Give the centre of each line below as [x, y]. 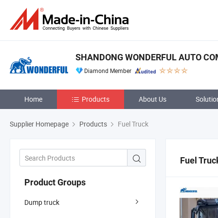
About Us [153, 99]
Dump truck [42, 202]
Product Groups [55, 182]
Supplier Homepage [39, 124]
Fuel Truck [132, 124]
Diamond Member [108, 71]
